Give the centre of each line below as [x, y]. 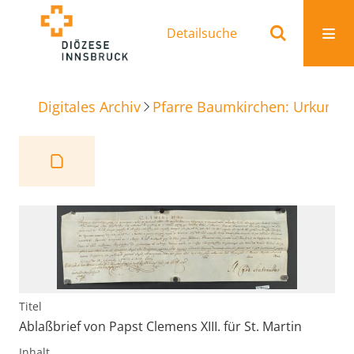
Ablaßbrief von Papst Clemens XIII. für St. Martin [160, 326]
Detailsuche [202, 33]
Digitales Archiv [89, 106]
